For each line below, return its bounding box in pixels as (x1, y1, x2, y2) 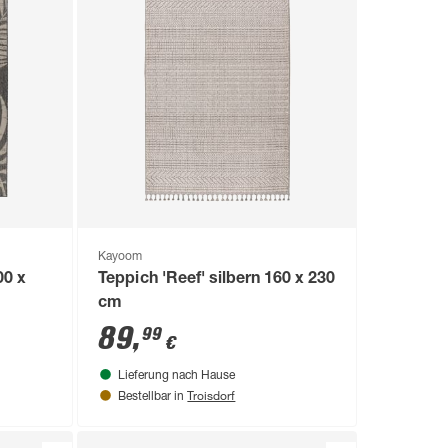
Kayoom (98, 250, 143, 263)
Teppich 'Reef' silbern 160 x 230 (98, 271, 335, 288)
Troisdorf (187, 386, 236, 403)
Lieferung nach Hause (118, 369, 236, 382)
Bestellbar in (118, 390, 188, 403)
